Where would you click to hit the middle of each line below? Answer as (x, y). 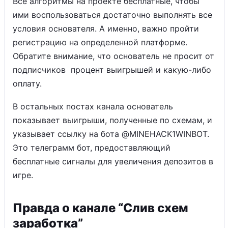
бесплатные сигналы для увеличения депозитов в (113, 161)
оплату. (28, 83)
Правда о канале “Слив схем (101, 208)
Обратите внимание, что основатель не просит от (113, 56)
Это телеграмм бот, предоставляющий (92, 148)
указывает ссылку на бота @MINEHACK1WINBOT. (111, 134)
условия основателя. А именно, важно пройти (106, 28)
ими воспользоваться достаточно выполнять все (112, 15)
